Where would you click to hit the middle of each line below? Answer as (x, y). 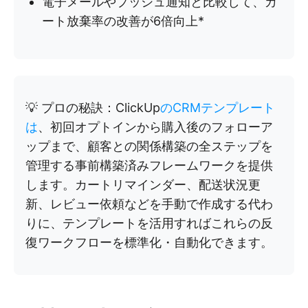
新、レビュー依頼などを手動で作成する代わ (149, 203)
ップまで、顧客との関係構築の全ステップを (149, 146)
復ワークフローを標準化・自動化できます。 (149, 242)
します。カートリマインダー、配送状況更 (143, 184)
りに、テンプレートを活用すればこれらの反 (149, 223)
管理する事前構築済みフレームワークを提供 (149, 165)
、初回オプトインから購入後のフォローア (155, 126)
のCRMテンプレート (218, 107)
